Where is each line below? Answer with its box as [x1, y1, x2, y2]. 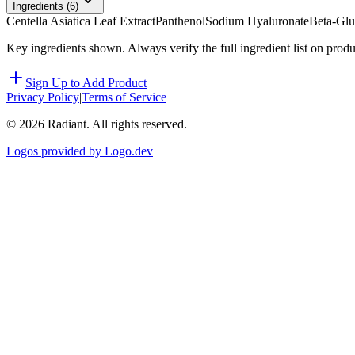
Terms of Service [82, 90, 166, 105]
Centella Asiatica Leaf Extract [6, 14, 155, 29]
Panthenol [155, 14, 205, 29]
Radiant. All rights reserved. [44, 117, 187, 132]
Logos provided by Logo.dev [6, 144, 153, 158]
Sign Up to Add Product [25, 76, 147, 90]
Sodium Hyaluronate [205, 14, 309, 29]
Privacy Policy [6, 90, 79, 105]
